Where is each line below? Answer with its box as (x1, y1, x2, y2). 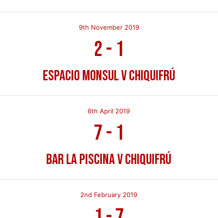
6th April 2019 (88, 107, 130, 115)
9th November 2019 (78, 23, 139, 31)
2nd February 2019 (80, 190, 138, 199)
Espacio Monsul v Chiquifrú (42, 67, 175, 85)
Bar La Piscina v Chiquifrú (46, 150, 172, 168)
